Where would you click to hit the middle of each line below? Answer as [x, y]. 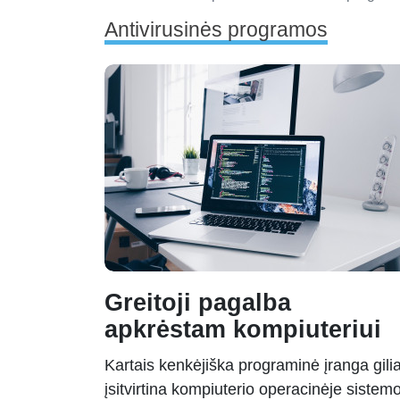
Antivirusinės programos [216, 30]
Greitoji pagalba [198, 303]
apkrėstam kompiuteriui [243, 330]
